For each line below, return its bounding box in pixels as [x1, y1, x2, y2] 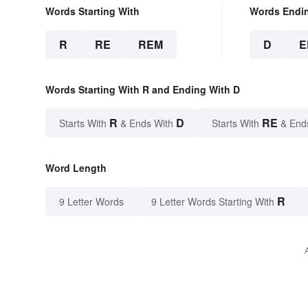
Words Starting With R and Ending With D [45, 82, 240, 97]
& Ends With [118, 116, 176, 131]
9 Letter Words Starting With [151, 195, 274, 209]
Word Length [45, 161, 107, 175]
